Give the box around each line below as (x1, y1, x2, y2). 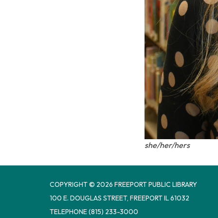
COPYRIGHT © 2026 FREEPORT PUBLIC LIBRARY (50, 180, 197, 189)
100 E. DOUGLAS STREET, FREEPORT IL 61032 (50, 194, 189, 203)
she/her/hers (145, 140, 190, 150)
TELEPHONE (50, 207, 87, 217)
